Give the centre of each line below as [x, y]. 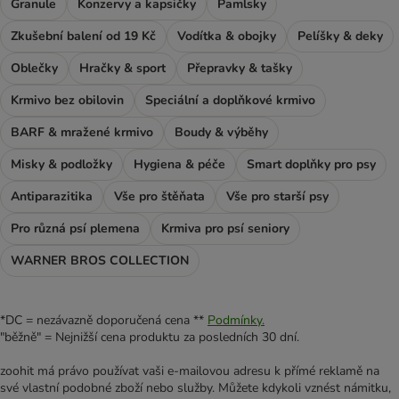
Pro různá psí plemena [75, 229]
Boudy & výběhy [221, 133]
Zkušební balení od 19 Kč [83, 37]
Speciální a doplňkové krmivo [230, 101]
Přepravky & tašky [240, 69]
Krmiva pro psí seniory [225, 229]
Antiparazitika [52, 197]
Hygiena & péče [179, 165]
